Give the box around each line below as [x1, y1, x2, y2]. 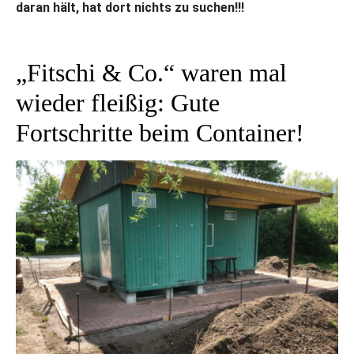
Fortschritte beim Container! [16, 118, 304, 147]
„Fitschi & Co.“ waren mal [16, 58, 287, 87]
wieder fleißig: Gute [16, 88, 220, 117]
